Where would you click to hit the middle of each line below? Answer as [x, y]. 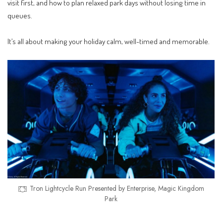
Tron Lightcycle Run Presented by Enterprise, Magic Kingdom [117, 188]
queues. [20, 16]
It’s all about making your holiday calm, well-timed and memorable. [109, 41]
